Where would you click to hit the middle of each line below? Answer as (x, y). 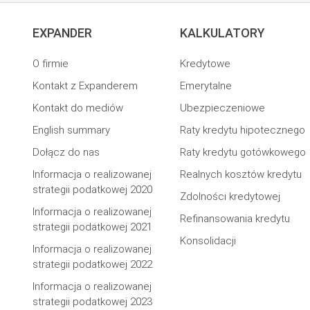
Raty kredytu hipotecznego (243, 130)
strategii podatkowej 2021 (92, 227)
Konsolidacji (208, 241)
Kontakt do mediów (78, 108)
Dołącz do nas (66, 152)
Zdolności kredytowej (230, 197)
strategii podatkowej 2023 (92, 302)
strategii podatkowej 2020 (92, 190)
